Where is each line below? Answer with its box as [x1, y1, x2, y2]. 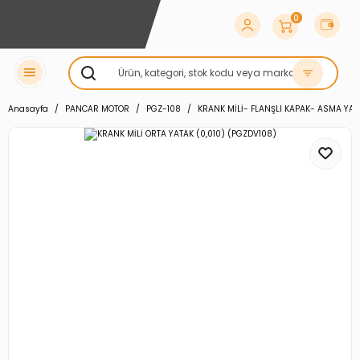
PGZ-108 [146, 103, 181, 115]
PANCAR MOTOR [65, 103, 129, 115]
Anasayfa [8, 103, 48, 115]
